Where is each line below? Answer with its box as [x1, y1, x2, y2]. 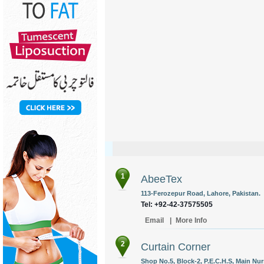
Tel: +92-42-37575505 [141, 200, 213, 209]
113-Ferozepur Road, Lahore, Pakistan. [141, 190, 260, 197]
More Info [176, 216, 207, 225]
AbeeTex [141, 173, 182, 185]
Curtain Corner [141, 241, 210, 253]
